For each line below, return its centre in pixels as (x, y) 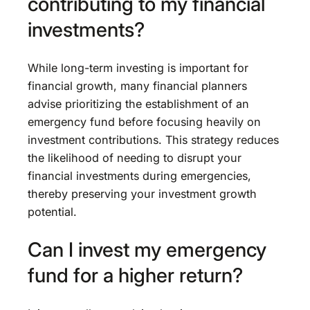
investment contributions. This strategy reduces (153, 139)
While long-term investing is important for (138, 67)
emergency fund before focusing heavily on (144, 121)
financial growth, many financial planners (137, 85)
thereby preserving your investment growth (142, 193)
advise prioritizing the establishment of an (138, 103)
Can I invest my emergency (147, 250)
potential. (52, 211)
